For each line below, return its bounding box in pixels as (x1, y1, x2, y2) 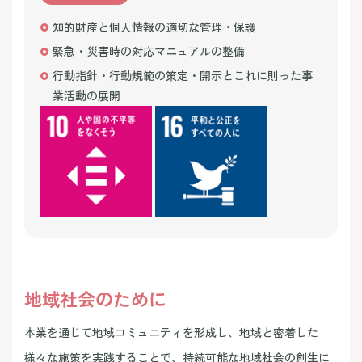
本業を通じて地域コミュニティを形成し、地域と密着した (24, 324, 318, 341)
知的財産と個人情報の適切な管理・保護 (53, 19, 256, 36)
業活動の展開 (53, 87, 120, 104)
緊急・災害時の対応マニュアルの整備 (53, 43, 245, 60)
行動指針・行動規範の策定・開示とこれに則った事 (53, 67, 313, 84)
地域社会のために (24, 285, 166, 312)
